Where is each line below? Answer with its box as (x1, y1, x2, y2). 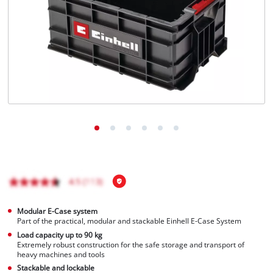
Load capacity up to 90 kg (17, 230, 103, 239)
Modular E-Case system (17, 206, 98, 216)
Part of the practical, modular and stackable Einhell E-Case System (17, 216, 242, 225)
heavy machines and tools (17, 249, 105, 259)
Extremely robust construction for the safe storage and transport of (17, 239, 245, 249)
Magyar (36, 30, 57, 38)
